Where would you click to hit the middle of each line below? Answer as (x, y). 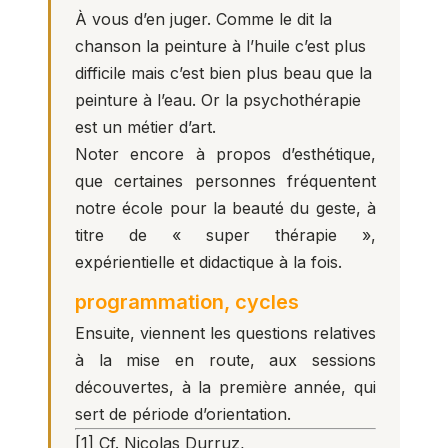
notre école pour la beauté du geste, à (225, 208)
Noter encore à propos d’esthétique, (225, 154)
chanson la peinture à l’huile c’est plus (220, 46)
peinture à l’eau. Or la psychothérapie (218, 100)
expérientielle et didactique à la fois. (208, 262)
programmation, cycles (187, 302)
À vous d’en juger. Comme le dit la (203, 19)
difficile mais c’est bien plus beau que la (223, 73)
